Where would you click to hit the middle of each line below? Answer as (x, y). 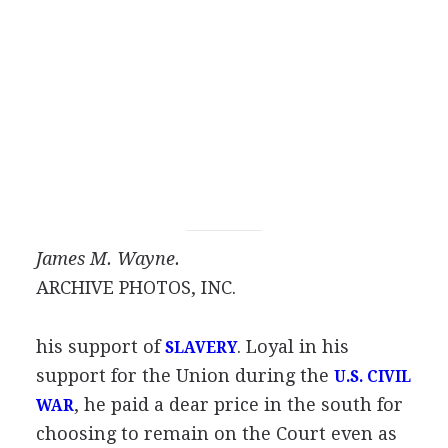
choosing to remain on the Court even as (216, 433)
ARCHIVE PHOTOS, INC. (135, 287)
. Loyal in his (292, 346)
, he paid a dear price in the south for (238, 404)
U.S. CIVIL (372, 376)
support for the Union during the (184, 375)
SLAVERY (200, 347)
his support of (100, 346)
